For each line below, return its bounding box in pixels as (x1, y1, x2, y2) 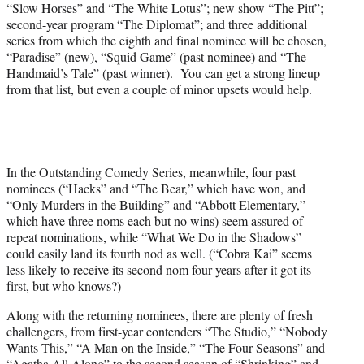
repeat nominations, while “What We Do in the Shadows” (6, 227, 301, 245)
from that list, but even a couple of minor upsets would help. (6, 80, 316, 97)
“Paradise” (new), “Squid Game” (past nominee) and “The (6, 47, 306, 65)
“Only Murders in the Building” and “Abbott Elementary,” (6, 195, 305, 213)
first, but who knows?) (6, 276, 121, 294)
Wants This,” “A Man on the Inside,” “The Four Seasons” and (6, 338, 325, 356)
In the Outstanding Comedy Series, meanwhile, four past (6, 162, 296, 180)
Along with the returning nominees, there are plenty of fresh (6, 305, 313, 323)
